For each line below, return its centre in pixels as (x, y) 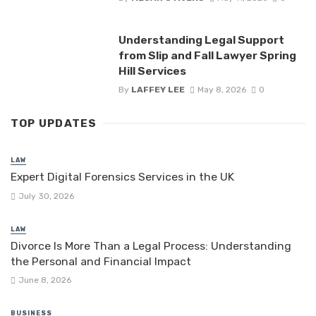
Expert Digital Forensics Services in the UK (122, 177)
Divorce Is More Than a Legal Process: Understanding (151, 245)
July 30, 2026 (46, 196)
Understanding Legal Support (201, 40)
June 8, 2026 (44, 280)
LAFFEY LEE (158, 90)
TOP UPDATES (54, 124)
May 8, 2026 (221, 90)
